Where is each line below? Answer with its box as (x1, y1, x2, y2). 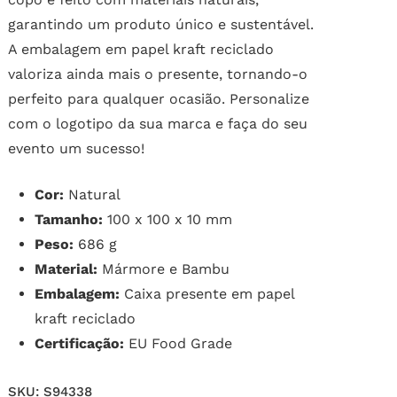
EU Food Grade (123, 335, 232, 353)
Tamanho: (34, 211, 103, 229)
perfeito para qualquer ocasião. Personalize (7, 90, 309, 108)
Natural (63, 186, 121, 204)
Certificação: (34, 335, 124, 353)
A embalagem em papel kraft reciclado (7, 41, 274, 58)
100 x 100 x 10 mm (102, 211, 232, 229)
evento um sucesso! (7, 140, 144, 158)
